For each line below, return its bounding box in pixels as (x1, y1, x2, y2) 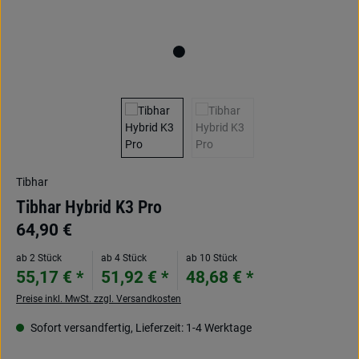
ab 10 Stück (186, 252, 237, 264)
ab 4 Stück (101, 252, 147, 264)
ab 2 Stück (16, 252, 62, 264)
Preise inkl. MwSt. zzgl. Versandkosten (16, 293, 181, 305)
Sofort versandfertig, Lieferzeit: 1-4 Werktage (28, 321, 252, 334)
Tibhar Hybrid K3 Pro (16, 197, 162, 217)
